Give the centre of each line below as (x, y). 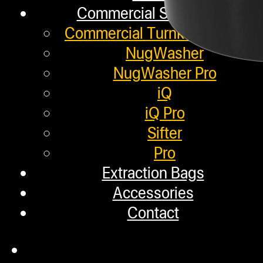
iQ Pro (165, 112)
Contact (153, 212)
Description (64, 220)
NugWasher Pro (165, 73)
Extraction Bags (153, 172)
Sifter (165, 132)
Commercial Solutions (148, 13)
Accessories (153, 192)
